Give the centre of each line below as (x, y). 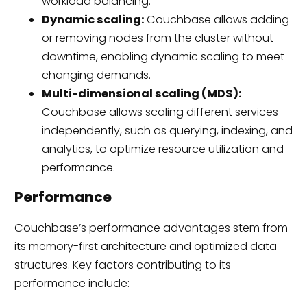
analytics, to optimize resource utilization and (162, 149)
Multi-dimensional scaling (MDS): (141, 94)
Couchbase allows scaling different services (160, 112)
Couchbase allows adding (216, 20)
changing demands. (96, 75)
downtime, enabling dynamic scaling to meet (163, 57)
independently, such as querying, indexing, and (167, 131)
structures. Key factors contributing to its (122, 265)
